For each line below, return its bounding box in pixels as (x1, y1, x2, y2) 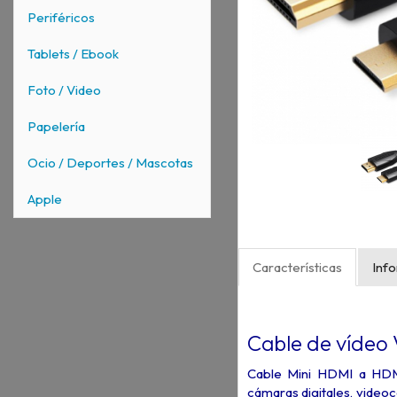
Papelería (27, 118, 85, 135)
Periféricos (27, 9, 95, 26)
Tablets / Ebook (27, 45, 119, 62)
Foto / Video (27, 82, 101, 98)
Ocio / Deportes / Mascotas (27, 154, 193, 171)
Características (252, 259, 342, 276)
